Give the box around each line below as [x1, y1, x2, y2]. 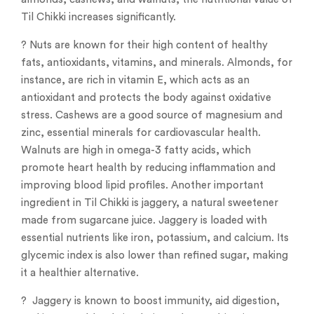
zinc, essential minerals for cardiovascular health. [21, 128, 261, 139]
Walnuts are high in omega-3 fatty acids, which [21, 145, 251, 156]
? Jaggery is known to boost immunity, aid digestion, [21, 296, 280, 307]
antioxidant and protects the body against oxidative [21, 93, 271, 104]
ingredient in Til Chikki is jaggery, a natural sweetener [21, 198, 278, 209]
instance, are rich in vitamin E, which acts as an [21, 75, 250, 86]
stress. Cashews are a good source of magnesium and [21, 110, 282, 121]
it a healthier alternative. [21, 268, 139, 279]
